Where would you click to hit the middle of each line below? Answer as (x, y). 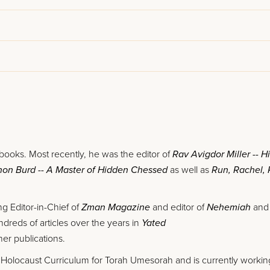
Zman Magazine (116, 207)
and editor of (178, 207)
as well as (190, 170)
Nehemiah (229, 207)
